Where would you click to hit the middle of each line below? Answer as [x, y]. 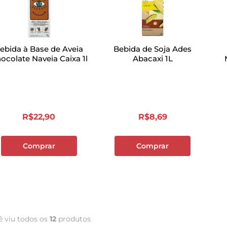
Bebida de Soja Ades [153, 49]
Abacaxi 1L [153, 59]
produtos [74, 219]
